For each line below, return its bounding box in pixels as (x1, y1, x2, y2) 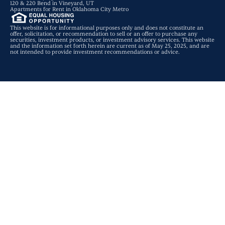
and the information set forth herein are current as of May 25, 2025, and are (10, 42, 209, 50)
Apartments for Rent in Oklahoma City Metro (10, 6, 129, 14)
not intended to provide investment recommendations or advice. (10, 48, 180, 56)
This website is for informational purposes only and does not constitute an (10, 24, 203, 32)
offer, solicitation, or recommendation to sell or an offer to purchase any (10, 30, 197, 38)
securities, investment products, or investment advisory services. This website (10, 36, 214, 44)
